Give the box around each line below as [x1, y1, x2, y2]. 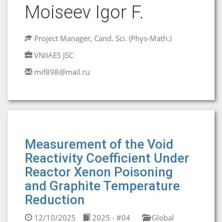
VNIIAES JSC [34, 50, 73, 60]
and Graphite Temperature [25, 178, 180, 193]
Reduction [25, 192, 85, 207]
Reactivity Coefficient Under [25, 151, 189, 166]
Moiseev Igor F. [25, 2, 144, 23]
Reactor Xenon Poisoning [25, 165, 173, 179]
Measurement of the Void [25, 137, 173, 152]
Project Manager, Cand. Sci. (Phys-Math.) [32, 33, 171, 43]
